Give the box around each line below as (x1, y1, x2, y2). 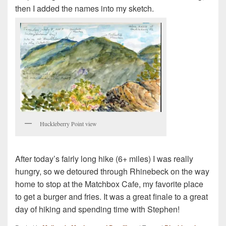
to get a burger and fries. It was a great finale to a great (15, 190, 208, 202)
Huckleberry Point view (40, 120, 97, 128)
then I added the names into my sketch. (15, 2, 154, 14)
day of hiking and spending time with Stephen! (15, 203, 180, 215)
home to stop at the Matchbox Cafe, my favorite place (15, 178, 203, 190)
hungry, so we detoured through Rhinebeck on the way (15, 165, 209, 177)
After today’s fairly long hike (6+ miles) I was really (15, 152, 193, 164)
